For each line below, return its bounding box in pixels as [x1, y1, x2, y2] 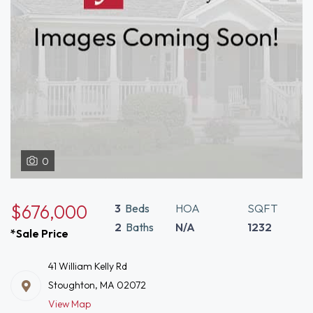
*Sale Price [10, 226, 68, 240]
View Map [48, 298, 91, 310]
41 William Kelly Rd [48, 260, 127, 272]
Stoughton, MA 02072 [48, 279, 146, 291]
